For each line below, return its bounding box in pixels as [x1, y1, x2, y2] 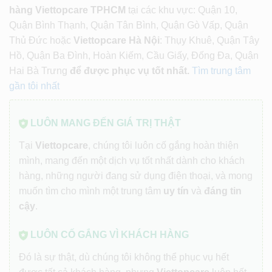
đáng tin [204, 186, 242, 197]
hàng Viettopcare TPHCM [9, 5, 126, 16]
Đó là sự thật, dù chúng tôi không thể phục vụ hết [19, 252, 229, 263]
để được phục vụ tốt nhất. [70, 66, 189, 76]
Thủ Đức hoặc [9, 35, 73, 46]
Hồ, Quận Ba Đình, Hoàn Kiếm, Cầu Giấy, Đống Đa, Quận [9, 50, 259, 61]
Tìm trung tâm [192, 66, 251, 76]
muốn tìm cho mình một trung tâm [19, 186, 163, 197]
